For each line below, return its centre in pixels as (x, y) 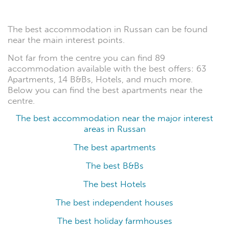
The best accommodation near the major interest (114, 119)
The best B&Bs (114, 166)
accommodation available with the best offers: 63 (107, 68)
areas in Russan (114, 129)
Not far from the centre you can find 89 (86, 58)
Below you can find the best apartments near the (105, 90)
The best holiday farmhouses (114, 221)
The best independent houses (114, 203)
